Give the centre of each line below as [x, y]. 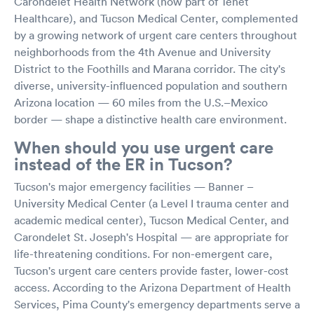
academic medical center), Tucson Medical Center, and [151, 220]
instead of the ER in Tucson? [123, 164]
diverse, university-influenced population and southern [151, 85]
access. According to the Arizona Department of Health [152, 287]
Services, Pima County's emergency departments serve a [157, 304]
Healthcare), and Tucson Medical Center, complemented [156, 18]
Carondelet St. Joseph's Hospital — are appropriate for [151, 237]
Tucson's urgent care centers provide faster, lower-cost [151, 270]
